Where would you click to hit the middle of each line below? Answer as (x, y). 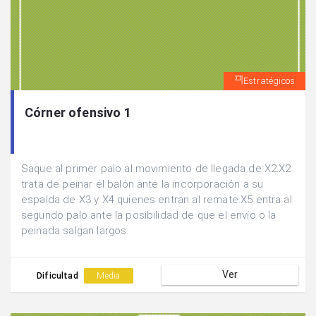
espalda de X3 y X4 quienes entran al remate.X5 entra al (157, 199)
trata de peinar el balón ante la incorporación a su (142, 184)
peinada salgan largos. (75, 230)
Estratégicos (269, 80)
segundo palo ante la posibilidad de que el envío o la (149, 215)
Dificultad (59, 276)
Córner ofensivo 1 (78, 112)
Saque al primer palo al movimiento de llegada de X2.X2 (156, 168)
